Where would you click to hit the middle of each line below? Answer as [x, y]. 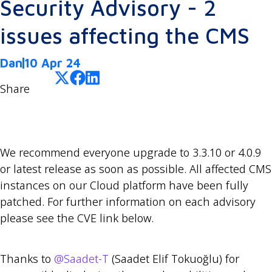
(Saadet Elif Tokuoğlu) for [174, 259]
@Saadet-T [81, 259]
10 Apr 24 [53, 63]
